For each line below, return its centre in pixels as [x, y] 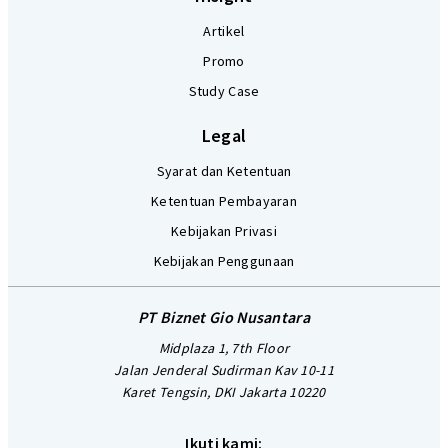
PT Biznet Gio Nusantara [224, 317]
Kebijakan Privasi [224, 231]
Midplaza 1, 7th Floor [224, 348]
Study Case [224, 91]
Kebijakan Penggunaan [224, 261]
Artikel [224, 31]
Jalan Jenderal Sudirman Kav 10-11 [224, 370]
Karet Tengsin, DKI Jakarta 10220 [224, 392]
